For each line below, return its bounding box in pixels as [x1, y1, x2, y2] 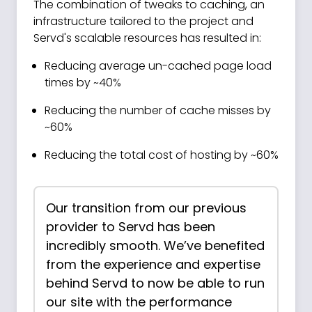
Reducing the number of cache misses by [45, 102, 271, 118]
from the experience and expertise [46, 256, 260, 273]
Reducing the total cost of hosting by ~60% [45, 147, 279, 163]
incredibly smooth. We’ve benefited [46, 237, 265, 254]
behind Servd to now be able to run [46, 274, 265, 292]
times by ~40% [45, 75, 121, 91]
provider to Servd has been [46, 218, 215, 235]
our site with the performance [46, 293, 232, 311]
